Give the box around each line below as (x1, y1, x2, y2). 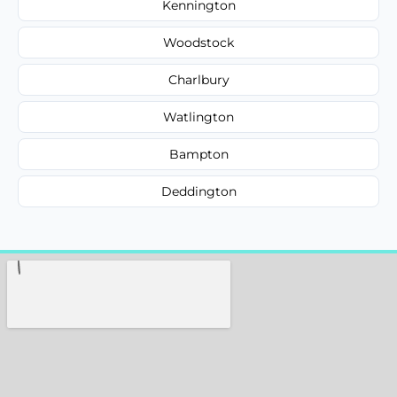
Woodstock (163, 34, 234, 51)
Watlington (163, 108, 234, 125)
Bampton (168, 145, 229, 162)
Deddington (160, 183, 237, 199)
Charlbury (167, 71, 230, 88)
